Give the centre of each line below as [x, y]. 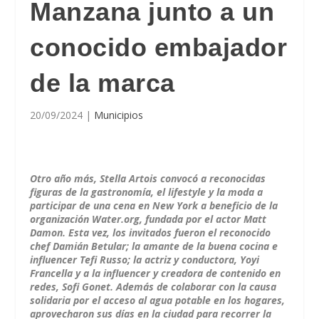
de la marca [103, 83]
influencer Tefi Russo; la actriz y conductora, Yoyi [145, 260]
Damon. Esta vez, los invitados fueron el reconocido [151, 232]
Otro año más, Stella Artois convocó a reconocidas [148, 178]
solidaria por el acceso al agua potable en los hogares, [158, 300]
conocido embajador [159, 47]
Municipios [119, 115]
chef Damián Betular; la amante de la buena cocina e [154, 246]
